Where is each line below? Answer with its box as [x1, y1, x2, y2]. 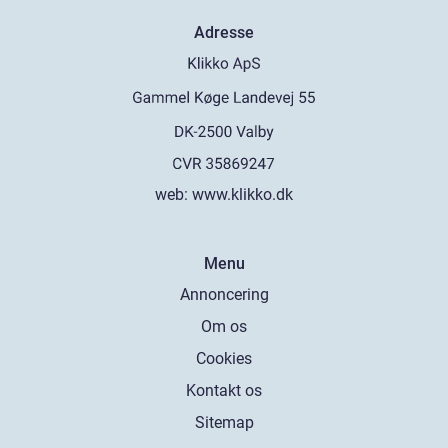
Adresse [194, 23, 254, 43]
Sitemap [194, 413, 254, 432]
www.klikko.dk [192, 185, 293, 204]
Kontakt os [186, 381, 262, 400]
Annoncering [179, 285, 269, 304]
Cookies [196, 349, 252, 368]
